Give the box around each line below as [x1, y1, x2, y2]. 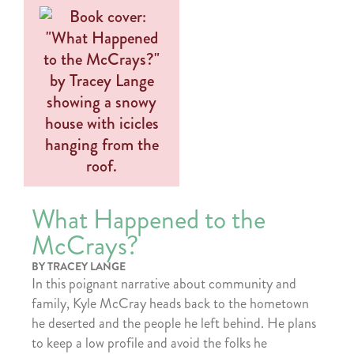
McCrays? [32, 226, 138, 265]
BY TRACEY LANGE [32, 258, 126, 274]
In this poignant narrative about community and [32, 273, 296, 294]
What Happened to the [32, 200, 265, 239]
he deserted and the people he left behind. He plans [32, 312, 316, 333]
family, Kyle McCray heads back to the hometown [32, 292, 309, 314]
